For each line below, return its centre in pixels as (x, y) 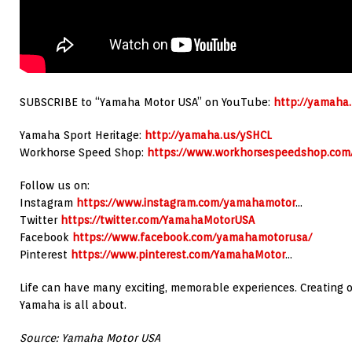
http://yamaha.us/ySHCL (208, 136)
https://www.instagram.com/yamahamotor (186, 203)
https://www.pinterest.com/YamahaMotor (178, 255)
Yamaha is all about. (73, 305)
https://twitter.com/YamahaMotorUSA (158, 220)
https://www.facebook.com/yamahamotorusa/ (192, 238)
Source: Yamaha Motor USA (90, 338)
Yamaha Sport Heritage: (82, 136)
